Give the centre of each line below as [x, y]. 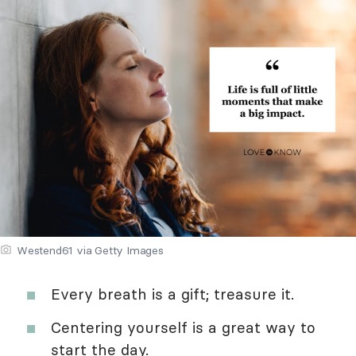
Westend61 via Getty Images [90, 250]
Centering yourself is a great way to [183, 327]
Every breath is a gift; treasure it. [172, 294]
